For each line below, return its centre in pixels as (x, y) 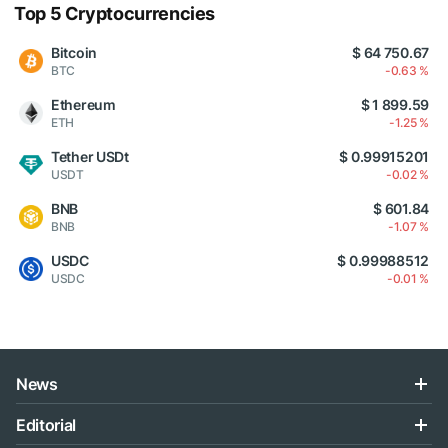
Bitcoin (74, 52)
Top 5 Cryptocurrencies (115, 13)
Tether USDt (90, 156)
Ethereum (83, 104)
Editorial (46, 425)
